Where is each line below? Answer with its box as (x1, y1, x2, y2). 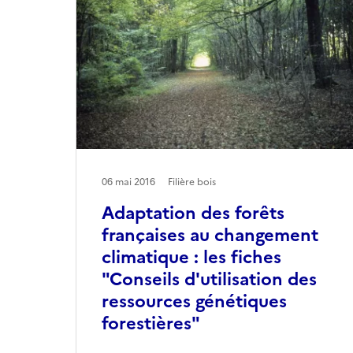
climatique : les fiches (102, 243, 281, 270)
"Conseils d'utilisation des (102, 266, 317, 292)
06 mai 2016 (102, 174, 155, 189)
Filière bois (168, 174, 216, 189)
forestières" (102, 310, 200, 336)
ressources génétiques (102, 288, 287, 314)
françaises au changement (102, 221, 318, 248)
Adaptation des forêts (102, 199, 284, 226)
